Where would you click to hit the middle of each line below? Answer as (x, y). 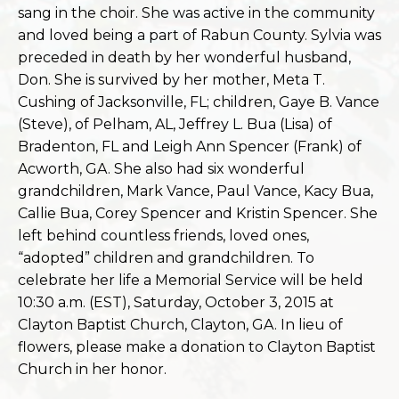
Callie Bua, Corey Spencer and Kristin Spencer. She (198, 213)
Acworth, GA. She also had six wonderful (161, 169)
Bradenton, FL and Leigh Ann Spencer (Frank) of (190, 147)
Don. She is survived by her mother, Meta (163, 80)
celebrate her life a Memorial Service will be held (191, 280)
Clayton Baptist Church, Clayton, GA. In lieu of (180, 325)
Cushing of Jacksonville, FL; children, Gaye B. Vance (199, 102)
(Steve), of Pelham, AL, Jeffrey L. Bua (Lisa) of (175, 124)
